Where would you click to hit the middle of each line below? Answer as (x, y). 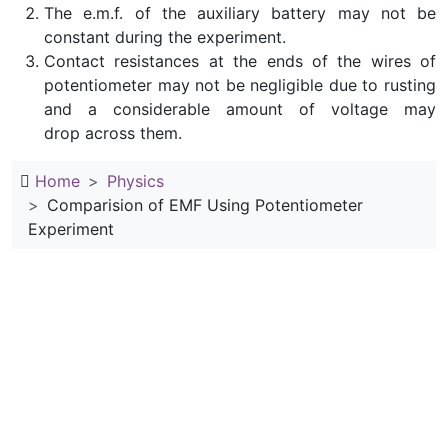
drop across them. (113, 133)
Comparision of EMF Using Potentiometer (205, 205)
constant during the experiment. (165, 37)
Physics (135, 181)
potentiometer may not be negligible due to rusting (240, 85)
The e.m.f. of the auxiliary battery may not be (240, 13)
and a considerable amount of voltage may (240, 109)
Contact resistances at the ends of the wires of (240, 61)
